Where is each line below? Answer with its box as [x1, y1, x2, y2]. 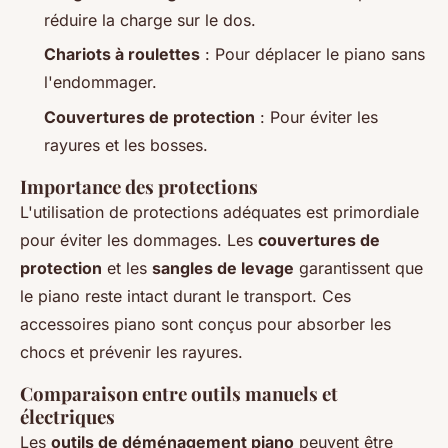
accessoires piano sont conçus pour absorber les [20, 313, 391, 334]
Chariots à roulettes [44, 44, 200, 65]
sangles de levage [152, 257, 294, 278]
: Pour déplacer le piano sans [200, 44, 425, 65]
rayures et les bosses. [44, 134, 208, 155]
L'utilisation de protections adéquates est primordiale [20, 201, 419, 222]
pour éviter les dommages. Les [20, 229, 258, 250]
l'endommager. [44, 72, 157, 93]
